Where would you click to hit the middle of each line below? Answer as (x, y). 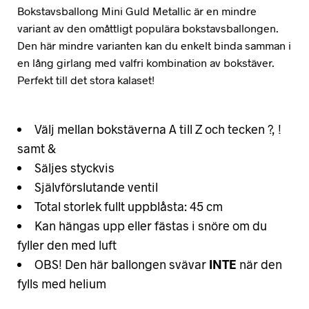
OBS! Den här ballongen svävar (122, 264)
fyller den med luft (67, 245)
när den (259, 264)
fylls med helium (62, 283)
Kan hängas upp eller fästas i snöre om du (151, 226)
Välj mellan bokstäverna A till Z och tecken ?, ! (158, 129)
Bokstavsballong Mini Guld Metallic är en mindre (137, 11)
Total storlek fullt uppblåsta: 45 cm (129, 206)
